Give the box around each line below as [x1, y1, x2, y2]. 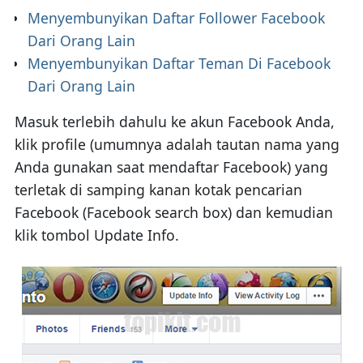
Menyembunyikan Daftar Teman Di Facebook [27, 53, 331, 73]
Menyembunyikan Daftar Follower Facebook [27, 7, 325, 28]
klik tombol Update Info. [14, 224, 179, 245]
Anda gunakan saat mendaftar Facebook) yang [14, 156, 328, 177]
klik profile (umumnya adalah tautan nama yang [14, 134, 340, 154]
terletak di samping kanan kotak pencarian [14, 179, 302, 199]
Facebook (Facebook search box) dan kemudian [14, 202, 333, 222]
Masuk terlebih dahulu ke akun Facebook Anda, [14, 111, 335, 131]
